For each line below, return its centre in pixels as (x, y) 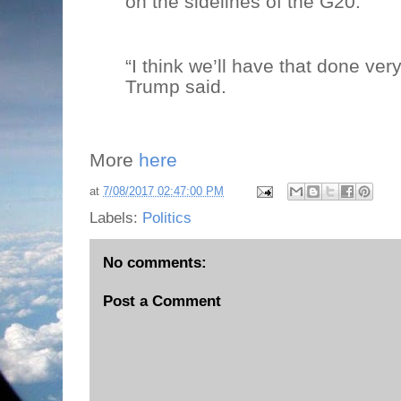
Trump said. (176, 87)
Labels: (116, 218)
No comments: (155, 263)
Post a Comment (162, 301)
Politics (167, 218)
